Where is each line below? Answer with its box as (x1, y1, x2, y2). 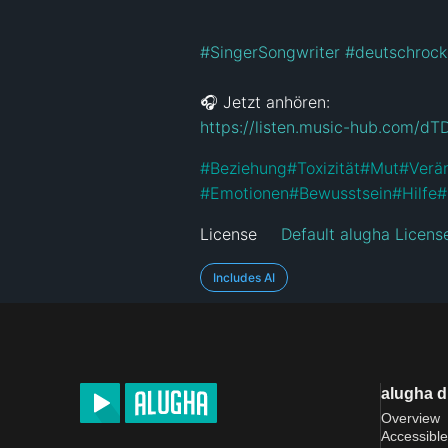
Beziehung (210, 157, 287, 178)
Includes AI (213, 269, 275, 285)
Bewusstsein (299, 182, 392, 203)
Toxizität (297, 157, 360, 178)
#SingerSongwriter (200, 41, 340, 62)
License (200, 223, 257, 244)
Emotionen (210, 182, 289, 203)
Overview (381, 409, 440, 426)
